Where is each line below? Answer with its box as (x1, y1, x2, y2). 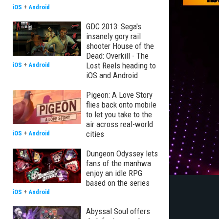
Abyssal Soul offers (86, 206, 150, 216)
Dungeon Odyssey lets (86, 149, 158, 158)
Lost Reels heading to (86, 61, 156, 70)
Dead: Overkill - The (86, 51, 149, 61)
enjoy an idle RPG (86, 168, 142, 178)
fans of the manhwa (86, 158, 151, 168)
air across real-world (86, 119, 153, 129)
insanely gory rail (86, 31, 141, 41)
